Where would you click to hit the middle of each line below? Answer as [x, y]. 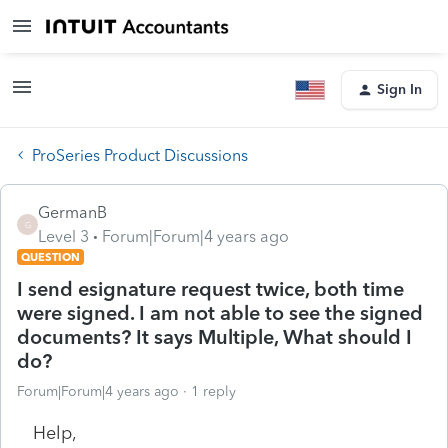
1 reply [213, 391]
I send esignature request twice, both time [210, 288]
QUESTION [50, 256]
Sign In [399, 89]
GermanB [72, 212]
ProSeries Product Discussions [140, 155]
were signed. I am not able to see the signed [220, 312]
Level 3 [63, 236]
